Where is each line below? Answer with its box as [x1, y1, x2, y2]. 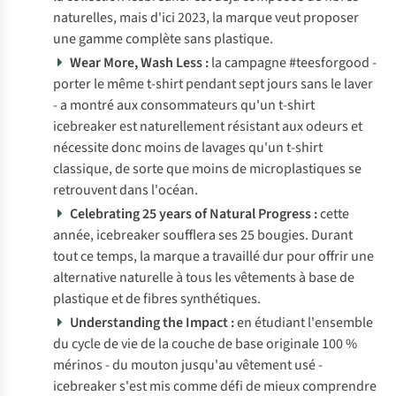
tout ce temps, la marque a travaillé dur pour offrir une [53, 247, 374, 266]
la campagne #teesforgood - [209, 53, 377, 72]
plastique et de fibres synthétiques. [53, 289, 261, 308]
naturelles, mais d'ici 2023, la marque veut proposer [53, 8, 359, 27]
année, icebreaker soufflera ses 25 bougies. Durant [53, 225, 353, 245]
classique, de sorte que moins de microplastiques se [53, 159, 362, 179]
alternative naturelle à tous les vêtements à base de [53, 268, 354, 287]
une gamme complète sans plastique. [53, 29, 273, 49]
